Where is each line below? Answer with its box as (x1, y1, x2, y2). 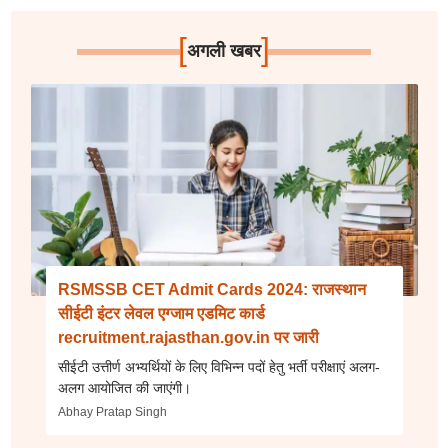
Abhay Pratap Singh (57, 405, 167, 419)
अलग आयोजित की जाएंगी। (57, 380, 191, 396)
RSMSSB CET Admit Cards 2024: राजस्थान (57, 281, 366, 298)
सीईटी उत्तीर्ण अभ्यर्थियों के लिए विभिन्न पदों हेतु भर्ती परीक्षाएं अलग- (57, 359, 380, 375)
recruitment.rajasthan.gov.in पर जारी (57, 329, 319, 346)
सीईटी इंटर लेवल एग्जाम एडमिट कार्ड (57, 305, 265, 322)
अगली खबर (186, 41, 261, 61)
